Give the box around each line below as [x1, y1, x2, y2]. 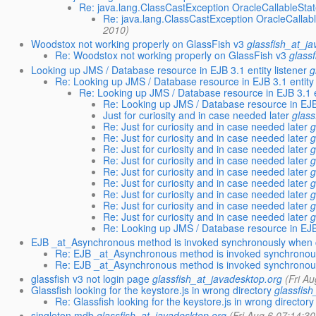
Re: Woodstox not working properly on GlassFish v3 [55, 48, 287, 63]
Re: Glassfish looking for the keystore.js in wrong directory [55, 293, 315, 308]
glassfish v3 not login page [31, 271, 150, 286]
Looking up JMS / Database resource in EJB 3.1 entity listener [31, 62, 308, 77]
